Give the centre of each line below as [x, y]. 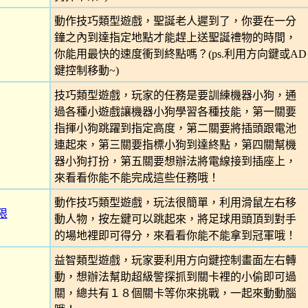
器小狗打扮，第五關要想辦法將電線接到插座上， [175, 161]
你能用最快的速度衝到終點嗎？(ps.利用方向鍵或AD [180, 54]
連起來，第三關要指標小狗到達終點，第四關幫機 [175, 145]
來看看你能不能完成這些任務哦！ [136, 178]
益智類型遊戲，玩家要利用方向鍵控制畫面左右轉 [175, 260]
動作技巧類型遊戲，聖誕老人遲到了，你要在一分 [175, 21]
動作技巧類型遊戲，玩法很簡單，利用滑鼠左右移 [175, 202]
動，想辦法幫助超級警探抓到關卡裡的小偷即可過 [175, 277]
